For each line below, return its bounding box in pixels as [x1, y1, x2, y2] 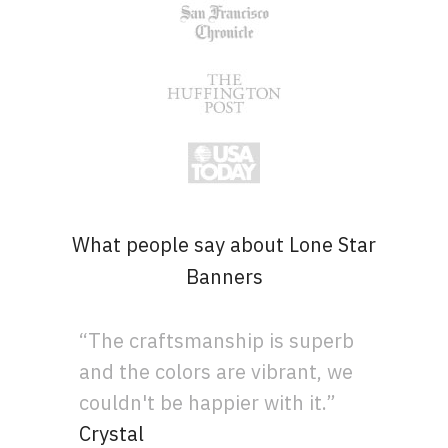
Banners [185, 262, 263, 290]
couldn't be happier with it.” [79, 388, 337, 416]
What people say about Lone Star [72, 230, 376, 258]
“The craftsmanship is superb [79, 326, 355, 354]
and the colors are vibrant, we [79, 357, 354, 385]
